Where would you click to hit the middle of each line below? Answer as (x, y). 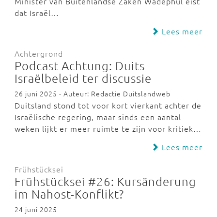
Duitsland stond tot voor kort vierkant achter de (108, 105)
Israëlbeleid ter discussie (83, 78)
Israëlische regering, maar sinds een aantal (98, 117)
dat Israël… (37, 13)
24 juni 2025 (36, 209)
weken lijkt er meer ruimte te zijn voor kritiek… (108, 128)
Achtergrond (39, 53)
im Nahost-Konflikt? (69, 194)
